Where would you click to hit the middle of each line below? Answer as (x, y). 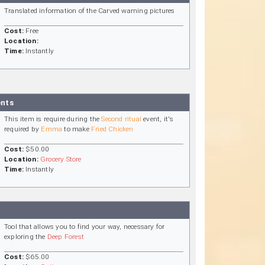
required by (23, 129)
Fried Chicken (112, 129)
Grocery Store (61, 159)
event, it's (158, 119)
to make (77, 129)
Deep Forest (66, 237)
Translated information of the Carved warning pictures (90, 11)
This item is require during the (53, 119)
